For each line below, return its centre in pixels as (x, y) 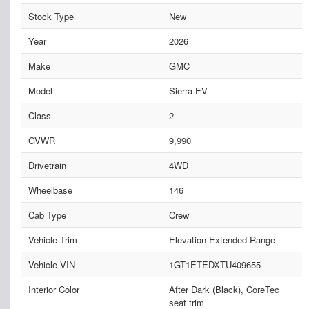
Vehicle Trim (53, 240)
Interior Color (54, 290)
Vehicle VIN (52, 265)
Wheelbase (50, 190)
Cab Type (47, 215)
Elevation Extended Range (222, 240)
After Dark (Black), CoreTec (224, 290)
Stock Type (51, 17)
